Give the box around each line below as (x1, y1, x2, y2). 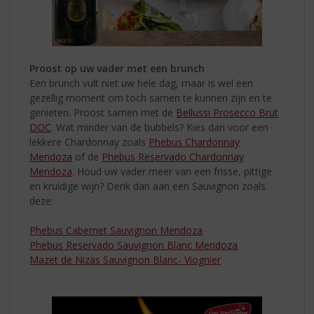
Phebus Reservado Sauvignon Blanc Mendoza (29, 238, 238, 252)
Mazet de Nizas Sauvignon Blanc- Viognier (29, 253, 221, 267)
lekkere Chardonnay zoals (29, 135, 149, 149)
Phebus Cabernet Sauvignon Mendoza (29, 224, 203, 238)
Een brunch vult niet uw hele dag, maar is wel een (29, 76, 254, 90)
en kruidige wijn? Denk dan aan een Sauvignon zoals (29, 179, 266, 193)
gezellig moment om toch (29, 91, 150, 105)
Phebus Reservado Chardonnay (102, 150, 245, 164)
